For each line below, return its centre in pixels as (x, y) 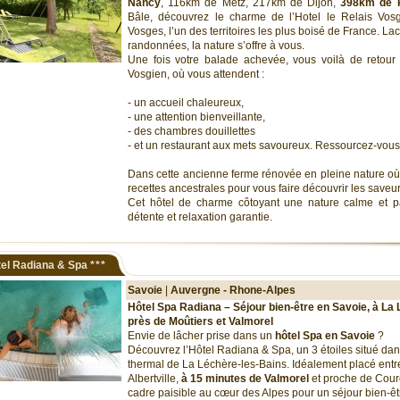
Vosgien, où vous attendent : (196, 74)
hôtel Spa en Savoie (325, 336)
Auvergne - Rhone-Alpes (233, 290)
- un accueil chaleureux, (186, 103)
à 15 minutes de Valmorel (245, 379)
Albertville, (154, 379)
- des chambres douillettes (192, 131)
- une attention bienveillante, (196, 117)
